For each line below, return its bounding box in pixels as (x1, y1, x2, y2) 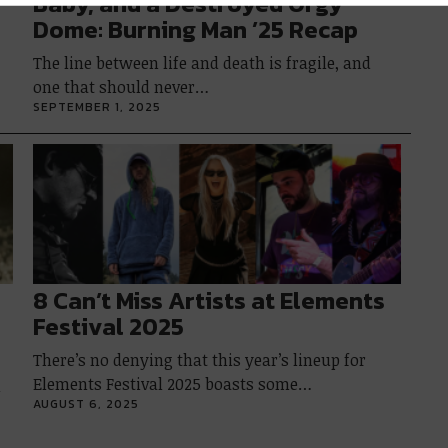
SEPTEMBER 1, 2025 (33, 98, 162, 116)
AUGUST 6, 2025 (33, 395, 140, 413)
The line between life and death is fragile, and (33, 52, 372, 74)
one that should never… (33, 76, 210, 98)
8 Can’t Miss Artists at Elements (33, 283, 386, 318)
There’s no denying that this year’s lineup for (33, 349, 367, 371)
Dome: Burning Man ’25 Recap (33, 12, 359, 47)
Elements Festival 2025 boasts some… (33, 373, 313, 395)
